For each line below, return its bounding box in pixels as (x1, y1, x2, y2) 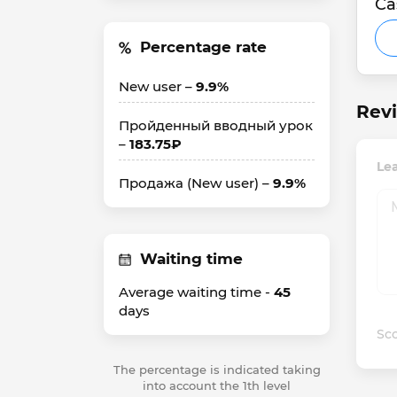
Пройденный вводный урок (119, 117, 313, 134)
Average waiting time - (119, 284, 274, 300)
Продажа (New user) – (119, 175, 273, 191)
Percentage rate (140, 38, 267, 56)
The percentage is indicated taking (113, 362, 321, 377)
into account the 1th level (143, 378, 291, 393)
